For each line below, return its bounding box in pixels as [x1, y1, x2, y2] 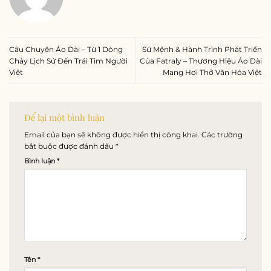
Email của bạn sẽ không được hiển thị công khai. [24, 130, 200, 140]
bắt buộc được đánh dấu [24, 142, 116, 151]
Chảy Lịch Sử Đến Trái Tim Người [9, 56, 128, 65]
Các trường [201, 130, 243, 140]
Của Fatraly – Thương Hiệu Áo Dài [140, 56, 262, 65]
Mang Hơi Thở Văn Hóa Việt [163, 67, 262, 77]
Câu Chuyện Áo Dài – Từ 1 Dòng [9, 44, 123, 54]
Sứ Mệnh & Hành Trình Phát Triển [142, 44, 262, 54]
